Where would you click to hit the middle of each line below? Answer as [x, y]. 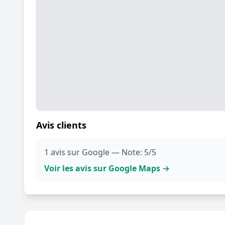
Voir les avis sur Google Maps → [107, 168]
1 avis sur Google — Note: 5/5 [100, 152]
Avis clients [61, 125]
